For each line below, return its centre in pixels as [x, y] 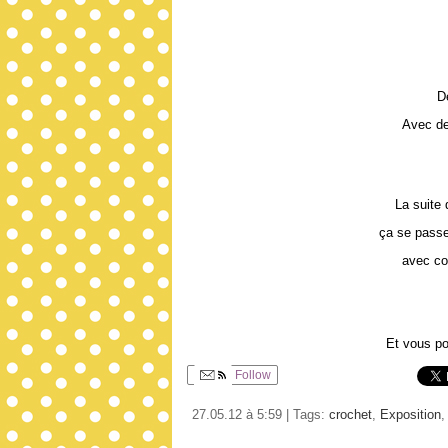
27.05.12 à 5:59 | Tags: [260, 414]
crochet [350, 414]
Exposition [410, 414]
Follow [251, 375]
